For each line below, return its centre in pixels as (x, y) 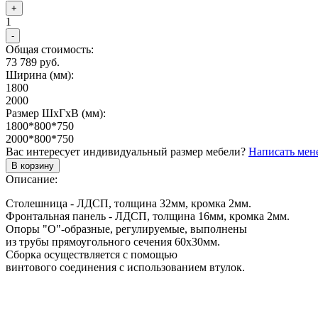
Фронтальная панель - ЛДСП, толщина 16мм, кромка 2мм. (148, 216)
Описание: (32, 179)
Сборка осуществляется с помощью (92, 254)
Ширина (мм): (40, 75)
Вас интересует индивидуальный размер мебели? (127, 151)
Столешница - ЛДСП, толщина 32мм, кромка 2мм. (128, 203)
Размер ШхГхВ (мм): (56, 113)
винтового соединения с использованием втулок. (125, 267)
